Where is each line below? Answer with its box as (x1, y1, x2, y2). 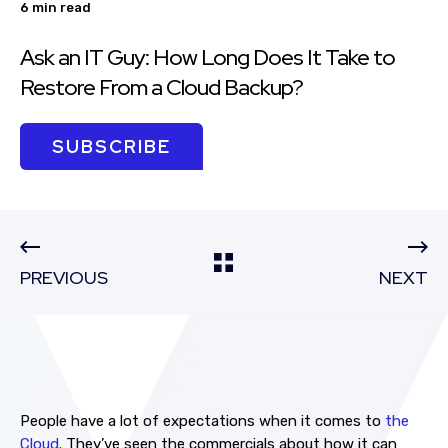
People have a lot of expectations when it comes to (20, 412, 385, 430)
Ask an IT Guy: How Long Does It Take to (20, 43, 395, 72)
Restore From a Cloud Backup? (20, 73, 303, 102)
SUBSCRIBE (52, 135, 171, 158)
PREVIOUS (20, 266, 108, 289)
